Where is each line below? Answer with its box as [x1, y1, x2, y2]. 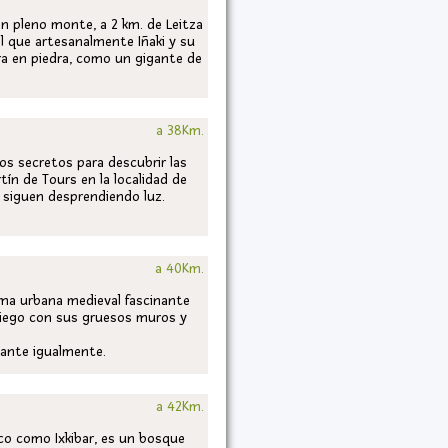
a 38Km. [156, 122, 204, 139]
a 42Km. [156, 398, 204, 415]
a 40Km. [155, 260, 204, 277]
